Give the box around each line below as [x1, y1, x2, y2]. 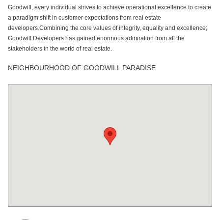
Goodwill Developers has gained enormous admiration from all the [7, 34, 185, 42]
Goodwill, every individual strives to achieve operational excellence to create [7, 3, 211, 11]
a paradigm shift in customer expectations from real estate [7, 14, 161, 21]
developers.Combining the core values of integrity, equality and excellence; [7, 24, 207, 31]
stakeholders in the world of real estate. [7, 45, 112, 52]
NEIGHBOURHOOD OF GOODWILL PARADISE [7, 63, 156, 72]
